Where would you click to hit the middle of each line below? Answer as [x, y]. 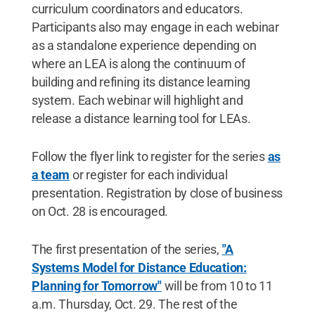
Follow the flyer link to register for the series [149, 156]
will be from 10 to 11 [217, 286]
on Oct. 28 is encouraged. [100, 211]
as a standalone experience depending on [144, 45]
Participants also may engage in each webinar [155, 27]
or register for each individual [149, 175]
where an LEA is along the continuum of [138, 64]
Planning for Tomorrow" [96, 286]
